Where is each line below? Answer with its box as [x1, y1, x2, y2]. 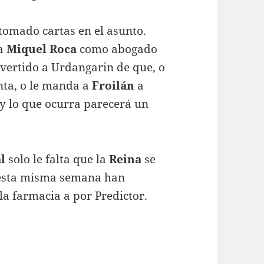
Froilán [92, 77, 135, 93]
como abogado [77, 41, 158, 57]
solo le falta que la [5, 151, 110, 167]
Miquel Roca [6, 41, 77, 57]
